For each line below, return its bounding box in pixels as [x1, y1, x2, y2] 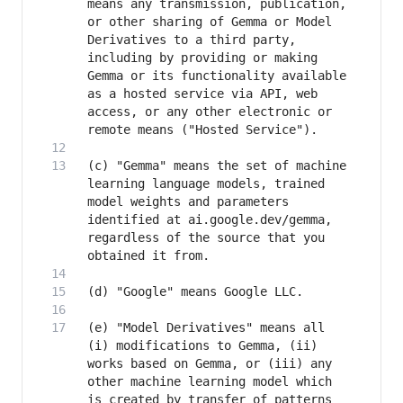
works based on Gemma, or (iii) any [87, 356, 332, 372]
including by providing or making [87, 50, 318, 66]
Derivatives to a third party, [87, 32, 296, 48]
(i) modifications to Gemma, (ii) [87, 338, 318, 354]
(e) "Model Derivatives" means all [87, 320, 325, 336]
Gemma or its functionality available [87, 68, 346, 84]
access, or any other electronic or [87, 104, 332, 120]
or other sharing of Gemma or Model [87, 14, 332, 30]
